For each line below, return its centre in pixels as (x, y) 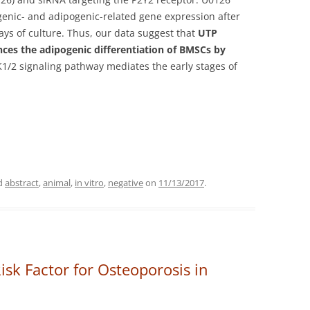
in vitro (89, 182)
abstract (22, 182)
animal (57, 182)
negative (126, 182)
